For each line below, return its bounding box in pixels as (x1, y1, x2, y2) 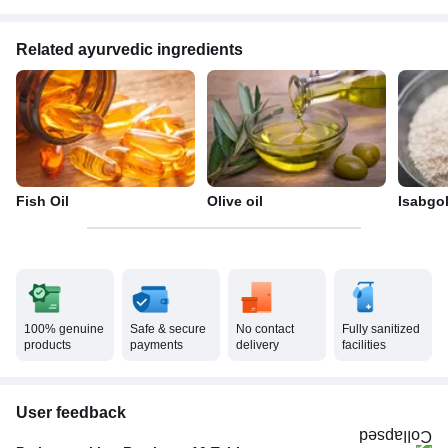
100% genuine (24, 321, 104, 336)
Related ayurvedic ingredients (16, 40, 243, 58)
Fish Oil (16, 192, 69, 209)
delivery (236, 337, 279, 352)
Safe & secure (130, 321, 206, 336)
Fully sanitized (342, 321, 420, 336)
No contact (236, 321, 294, 336)
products (24, 337, 71, 352)
